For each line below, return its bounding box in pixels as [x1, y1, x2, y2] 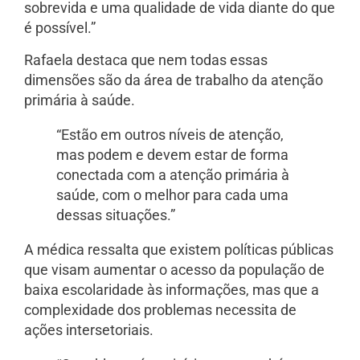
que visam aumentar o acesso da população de [24, 260, 325, 278]
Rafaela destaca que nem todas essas [24, 51, 268, 68]
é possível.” [24, 19, 96, 37]
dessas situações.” [56, 206, 175, 223]
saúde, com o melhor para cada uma [56, 186, 288, 203]
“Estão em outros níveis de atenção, [56, 125, 284, 143]
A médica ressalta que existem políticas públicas [24, 240, 333, 258]
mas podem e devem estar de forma [56, 145, 288, 163]
